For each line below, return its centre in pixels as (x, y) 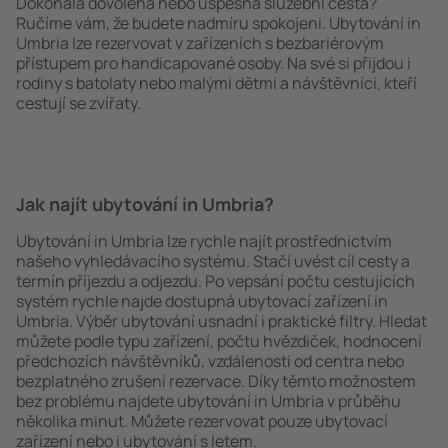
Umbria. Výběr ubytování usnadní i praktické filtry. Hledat (221, 321)
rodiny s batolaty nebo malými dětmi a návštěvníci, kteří (216, 83)
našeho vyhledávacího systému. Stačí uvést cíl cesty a (213, 261)
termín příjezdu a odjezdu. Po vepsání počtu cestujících (215, 281)
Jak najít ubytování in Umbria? (145, 204)
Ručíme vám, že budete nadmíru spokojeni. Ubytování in (218, 23)
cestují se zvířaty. (78, 103)
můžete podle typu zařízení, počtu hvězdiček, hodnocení (219, 341)
